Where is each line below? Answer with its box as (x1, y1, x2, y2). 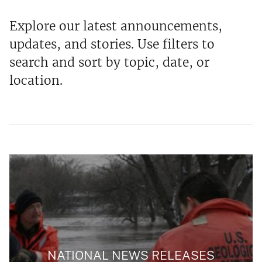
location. (9, 73, 66, 89)
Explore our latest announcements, (9, 18, 222, 35)
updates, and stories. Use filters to (9, 36, 215, 53)
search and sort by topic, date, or (9, 54, 209, 71)
